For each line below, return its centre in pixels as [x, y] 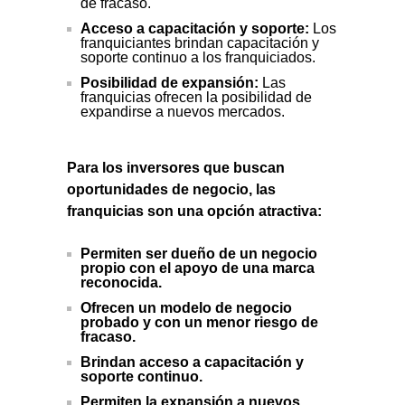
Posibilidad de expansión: [170, 82]
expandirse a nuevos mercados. [183, 111]
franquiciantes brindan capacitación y [200, 42]
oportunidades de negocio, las [171, 189]
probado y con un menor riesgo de [199, 322]
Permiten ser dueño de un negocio [199, 253]
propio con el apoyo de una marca [198, 268]
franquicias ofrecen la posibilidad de [196, 97]
